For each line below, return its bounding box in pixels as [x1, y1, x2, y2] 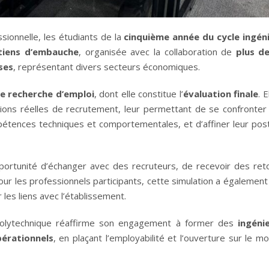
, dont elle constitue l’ [94, 87, 183, 100]
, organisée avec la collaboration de [79, 45, 236, 58]
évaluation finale [183, 87, 258, 100]
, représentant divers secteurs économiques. [13, 60, 200, 73]
